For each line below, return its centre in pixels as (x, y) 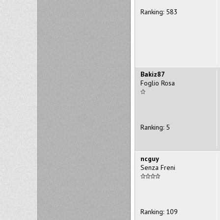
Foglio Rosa (158, 83)
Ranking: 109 (159, 211)
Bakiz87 (153, 74)
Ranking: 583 (159, 12)
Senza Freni (158, 167)
